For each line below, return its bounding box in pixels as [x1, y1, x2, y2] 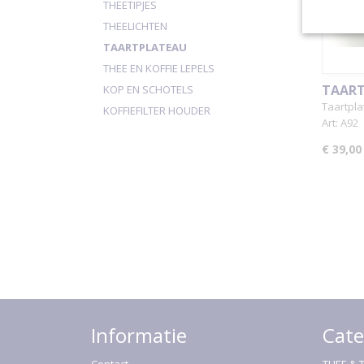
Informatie [91, 322, 187, 349]
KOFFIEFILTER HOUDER [103, 103, 210, 118]
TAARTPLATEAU [103, 40, 187, 54]
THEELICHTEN [103, 19, 167, 33]
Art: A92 [322, 115, 358, 130]
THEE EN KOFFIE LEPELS [103, 61, 214, 76]
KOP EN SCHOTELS [103, 82, 193, 97]
